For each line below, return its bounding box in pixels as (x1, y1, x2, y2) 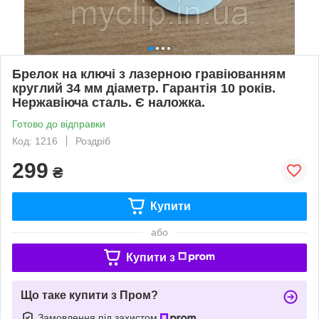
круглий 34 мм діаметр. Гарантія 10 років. (12, 80, 276, 95)
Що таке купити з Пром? (21, 288, 158, 301)
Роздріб (75, 135, 110, 147)
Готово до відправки (12, 117, 105, 130)
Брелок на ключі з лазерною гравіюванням (12, 66, 286, 81)
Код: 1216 (12, 135, 58, 147)
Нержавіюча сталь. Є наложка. (12, 95, 205, 110)
